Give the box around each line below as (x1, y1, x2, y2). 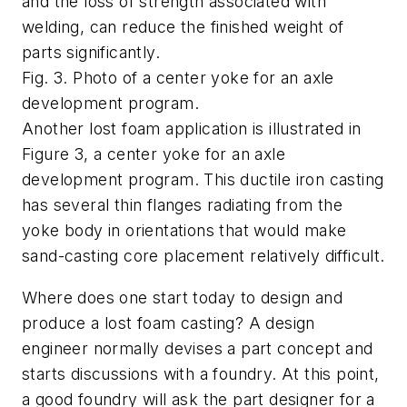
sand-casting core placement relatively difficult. (22, 245, 385, 265)
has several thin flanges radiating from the (22, 194, 343, 214)
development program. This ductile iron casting (22, 169, 384, 189)
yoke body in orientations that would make (22, 220, 347, 240)
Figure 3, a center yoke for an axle (22, 144, 285, 164)
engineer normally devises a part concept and (22, 338, 373, 358)
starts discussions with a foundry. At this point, (22, 363, 380, 383)
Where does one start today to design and (22, 287, 342, 307)
